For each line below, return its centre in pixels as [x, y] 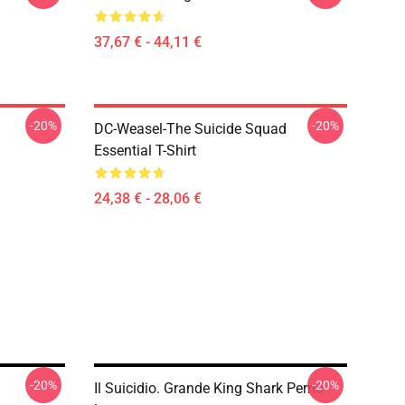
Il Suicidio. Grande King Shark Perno [209, 388]
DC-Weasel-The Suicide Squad [190, 129]
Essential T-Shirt [145, 151]
